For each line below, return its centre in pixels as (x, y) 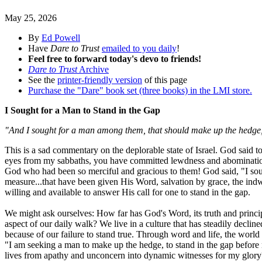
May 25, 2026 (31, 18)
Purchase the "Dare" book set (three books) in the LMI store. (140, 91)
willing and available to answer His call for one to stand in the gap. (127, 192)
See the (43, 80)
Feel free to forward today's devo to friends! (115, 59)
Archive (93, 70)
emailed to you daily (139, 49)
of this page (165, 80)
